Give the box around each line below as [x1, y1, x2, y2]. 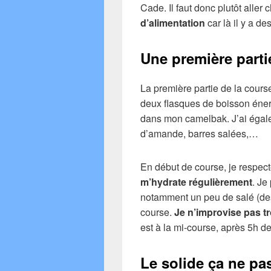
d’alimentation [140, 16, 205, 30]
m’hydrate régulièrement [140, 174, 252, 189]
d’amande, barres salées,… [140, 126, 258, 140]
